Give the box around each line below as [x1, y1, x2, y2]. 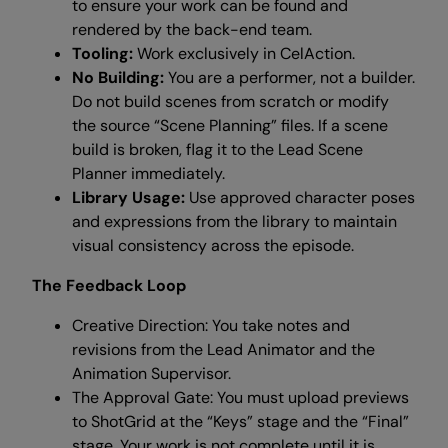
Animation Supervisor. [72, 363, 231, 384]
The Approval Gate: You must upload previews [72, 387, 409, 408]
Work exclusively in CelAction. [137, 43, 355, 64]
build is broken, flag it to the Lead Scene [72, 139, 363, 160]
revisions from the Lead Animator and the [72, 339, 375, 360]
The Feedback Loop [32, 275, 186, 296]
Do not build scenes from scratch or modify [72, 91, 389, 112]
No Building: [72, 67, 164, 88]
